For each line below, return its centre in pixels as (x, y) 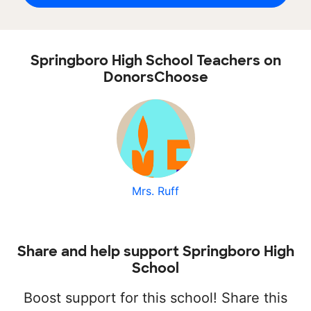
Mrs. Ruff (155, 191)
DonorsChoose (155, 77)
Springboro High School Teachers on (155, 61)
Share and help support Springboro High (155, 252)
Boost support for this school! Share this (155, 298)
